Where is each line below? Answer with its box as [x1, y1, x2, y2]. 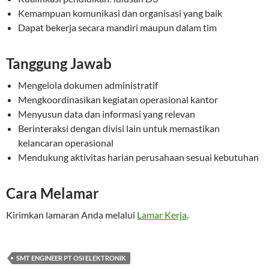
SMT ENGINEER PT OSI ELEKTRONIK [16, 254, 126, 262]
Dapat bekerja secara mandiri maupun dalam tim [18, 22, 217, 34]
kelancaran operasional [18, 137, 113, 149]
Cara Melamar [6, 184, 99, 202]
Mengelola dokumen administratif [18, 79, 158, 91]
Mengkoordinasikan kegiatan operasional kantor [18, 94, 218, 106]
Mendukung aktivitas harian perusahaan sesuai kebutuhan [18, 151, 259, 163]
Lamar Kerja [137, 209, 187, 221]
